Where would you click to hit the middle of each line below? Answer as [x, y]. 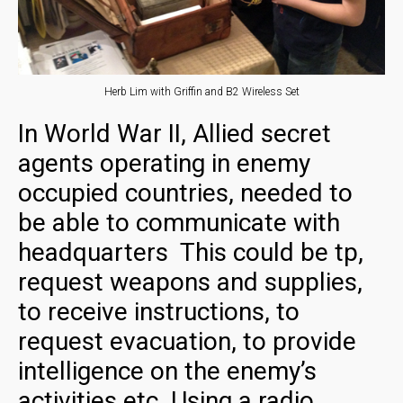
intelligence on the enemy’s [167, 371]
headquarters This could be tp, [191, 252]
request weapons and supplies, [190, 282]
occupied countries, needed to [185, 193]
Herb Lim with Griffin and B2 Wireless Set [201, 92]
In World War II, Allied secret [175, 133]
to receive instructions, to [159, 311]
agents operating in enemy [164, 163]
